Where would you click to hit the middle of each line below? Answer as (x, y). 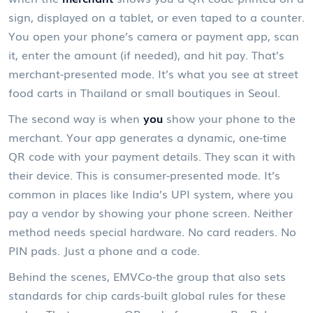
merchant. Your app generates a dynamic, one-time (147, 137)
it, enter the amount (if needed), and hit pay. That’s (146, 54)
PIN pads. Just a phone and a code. (104, 250)
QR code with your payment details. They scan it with (152, 155)
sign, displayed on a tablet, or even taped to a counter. (156, 16)
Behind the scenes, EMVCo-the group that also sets (147, 276)
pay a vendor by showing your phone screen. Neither (151, 212)
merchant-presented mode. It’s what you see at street (153, 73)
